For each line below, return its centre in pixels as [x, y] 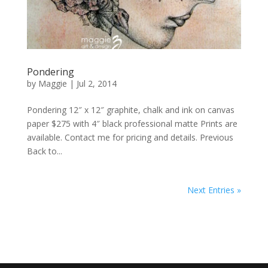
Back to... [44, 151]
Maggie [52, 84]
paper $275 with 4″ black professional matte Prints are [132, 124]
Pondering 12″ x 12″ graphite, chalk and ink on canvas [130, 110]
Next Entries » [214, 190]
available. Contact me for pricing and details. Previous [130, 138]
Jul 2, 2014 [96, 84]
